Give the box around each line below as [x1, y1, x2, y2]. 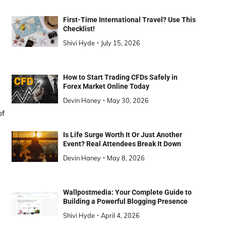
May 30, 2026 [106, 96, 149, 105]
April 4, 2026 [100, 211, 140, 220]
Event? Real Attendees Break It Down [63, 140, 181, 148]
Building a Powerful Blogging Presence [63, 197, 188, 206]
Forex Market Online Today [63, 82, 149, 91]
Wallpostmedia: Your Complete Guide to [63, 188, 192, 197]
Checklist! [63, 25, 95, 33]
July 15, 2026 [100, 39, 140, 47]
